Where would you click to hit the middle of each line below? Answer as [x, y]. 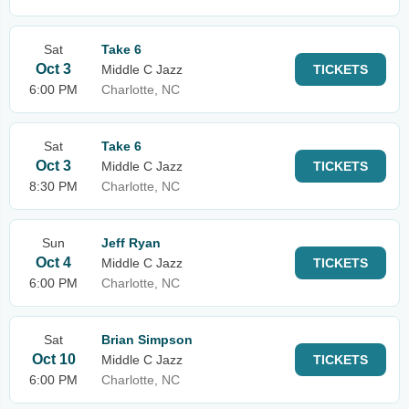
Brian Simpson [147, 340]
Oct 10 [53, 359]
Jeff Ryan [131, 243]
